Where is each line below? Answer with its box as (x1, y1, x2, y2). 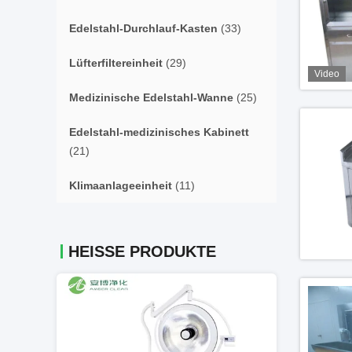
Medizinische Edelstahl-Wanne (69, 91, 233, 104)
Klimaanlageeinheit (69, 179, 172, 192)
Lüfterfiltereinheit (69, 57, 163, 69)
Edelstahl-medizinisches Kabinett (69, 126, 249, 138)
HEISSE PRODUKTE (68, 243, 216, 260)
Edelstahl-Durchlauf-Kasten (69, 22, 218, 35)
